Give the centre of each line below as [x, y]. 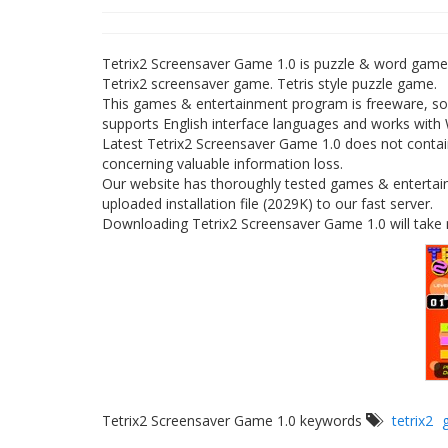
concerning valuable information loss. [222, 163]
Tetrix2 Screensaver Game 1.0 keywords [234, 420]
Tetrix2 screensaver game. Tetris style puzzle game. [269, 83]
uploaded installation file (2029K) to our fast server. [267, 203]
